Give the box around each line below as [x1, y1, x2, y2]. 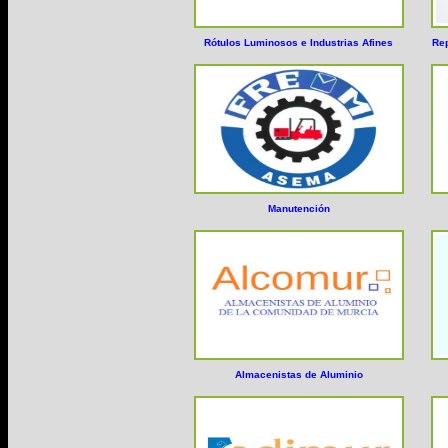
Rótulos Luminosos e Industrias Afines [204, 37, 393, 49]
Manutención [267, 203, 330, 215]
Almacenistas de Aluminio [234, 369, 363, 381]
